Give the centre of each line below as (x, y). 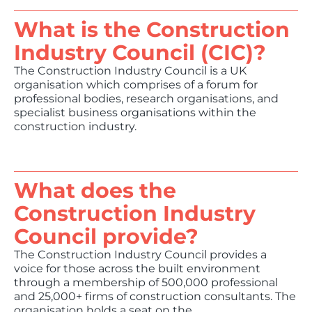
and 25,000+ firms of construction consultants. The (155, 296)
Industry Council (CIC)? (140, 53)
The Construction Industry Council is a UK (130, 71)
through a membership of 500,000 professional (146, 282)
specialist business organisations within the (135, 112)
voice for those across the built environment (137, 268)
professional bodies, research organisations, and (146, 99)
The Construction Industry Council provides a (140, 255)
